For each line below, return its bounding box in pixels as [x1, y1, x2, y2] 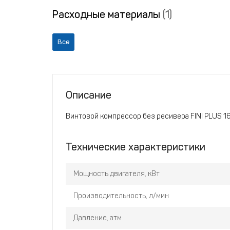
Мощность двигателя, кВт [73, 169, 160, 178]
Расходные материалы [52, 8, 163, 21]
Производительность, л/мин [73, 191, 169, 200]
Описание [66, 89, 111, 101]
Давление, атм [73, 214, 122, 222]
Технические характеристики [66, 141, 205, 153]
